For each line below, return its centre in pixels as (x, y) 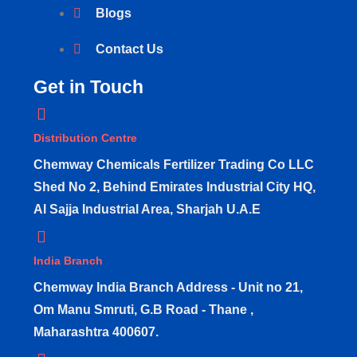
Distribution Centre (85, 137)
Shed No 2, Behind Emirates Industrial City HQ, (175, 186)
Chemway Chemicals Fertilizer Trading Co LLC (174, 164)
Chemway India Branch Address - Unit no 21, (168, 287)
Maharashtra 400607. (96, 331)
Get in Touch (88, 86)
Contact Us (129, 49)
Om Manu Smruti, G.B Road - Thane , (143, 309)
